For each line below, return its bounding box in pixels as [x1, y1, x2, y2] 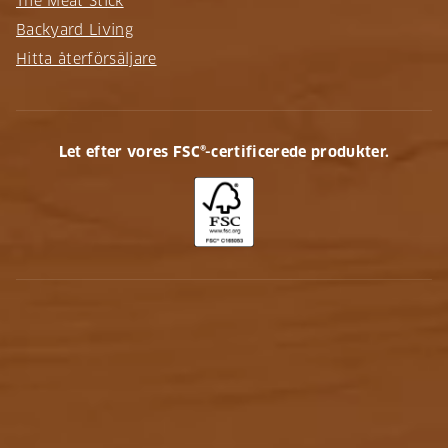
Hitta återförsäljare [16, 49, 157, 68]
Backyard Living [16, 20, 133, 39]
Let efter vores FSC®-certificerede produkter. [58, 142, 390, 161]
